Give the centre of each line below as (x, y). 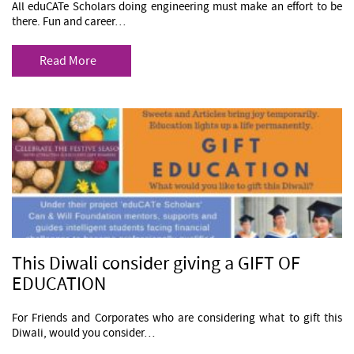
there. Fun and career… (69, 22)
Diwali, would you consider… (83, 333)
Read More (68, 61)
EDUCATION (59, 284)
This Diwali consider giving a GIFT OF (156, 264)
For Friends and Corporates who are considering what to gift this (177, 318)
